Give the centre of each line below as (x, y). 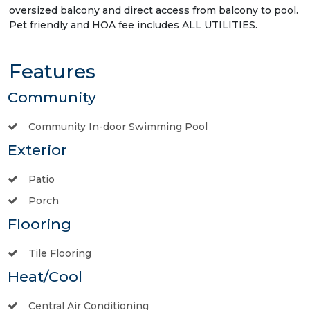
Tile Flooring (60, 253)
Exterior (37, 149)
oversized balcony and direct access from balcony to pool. (154, 10)
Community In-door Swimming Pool (118, 126)
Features (52, 71)
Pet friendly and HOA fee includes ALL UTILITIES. (133, 25)
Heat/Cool (45, 276)
